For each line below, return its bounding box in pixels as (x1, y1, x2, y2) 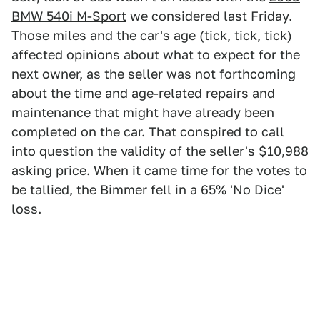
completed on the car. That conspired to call (11, 124, 284, 139)
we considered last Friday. (126, 8, 292, 24)
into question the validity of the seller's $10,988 (11, 143, 309, 159)
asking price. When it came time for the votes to (11, 162, 307, 178)
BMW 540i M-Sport (11, 8, 126, 24)
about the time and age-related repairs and (11, 85, 275, 101)
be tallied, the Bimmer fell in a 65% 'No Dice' (11, 181, 284, 197)
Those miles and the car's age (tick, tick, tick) (11, 27, 292, 43)
